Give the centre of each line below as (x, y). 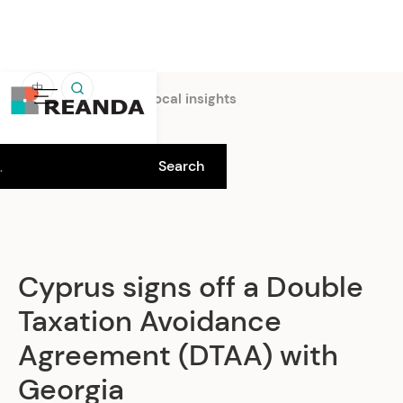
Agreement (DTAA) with (178, 355)
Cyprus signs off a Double (191, 287)
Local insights (192, 99)
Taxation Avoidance (150, 321)
